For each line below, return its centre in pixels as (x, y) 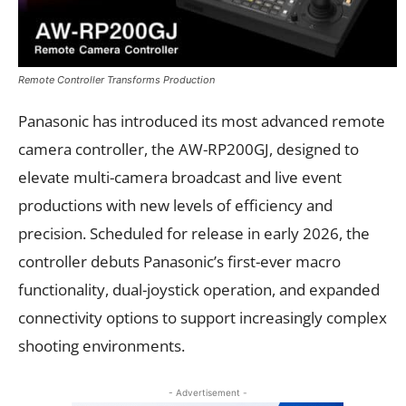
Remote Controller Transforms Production (116, 79)
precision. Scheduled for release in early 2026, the (194, 233)
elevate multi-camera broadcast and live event (180, 177)
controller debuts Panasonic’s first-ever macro (179, 261)
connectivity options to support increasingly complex (203, 317)
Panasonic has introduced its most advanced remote (202, 121)
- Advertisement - (208, 392)
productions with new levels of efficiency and (175, 205)
